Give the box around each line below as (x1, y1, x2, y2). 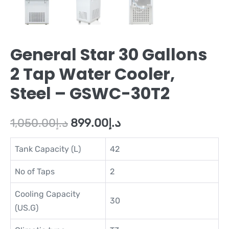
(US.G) (15, 202, 38, 213)
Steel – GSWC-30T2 (10, 81, 170, 105)
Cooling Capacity (15, 189, 80, 199)
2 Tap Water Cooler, (10, 62, 175, 85)
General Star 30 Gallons (10, 42, 207, 66)
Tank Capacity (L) (15, 144, 81, 154)
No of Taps (15, 166, 55, 176)
